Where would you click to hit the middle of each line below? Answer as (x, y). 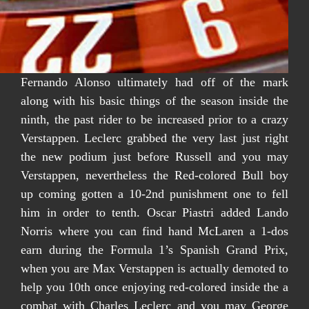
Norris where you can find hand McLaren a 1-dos (154, 231)
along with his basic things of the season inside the (154, 101)
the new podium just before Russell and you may (154, 157)
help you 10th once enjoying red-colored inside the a (154, 287)
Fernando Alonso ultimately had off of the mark (154, 82)
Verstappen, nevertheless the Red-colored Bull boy (154, 175)
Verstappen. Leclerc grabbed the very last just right (154, 138)
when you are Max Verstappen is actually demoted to (154, 268)
